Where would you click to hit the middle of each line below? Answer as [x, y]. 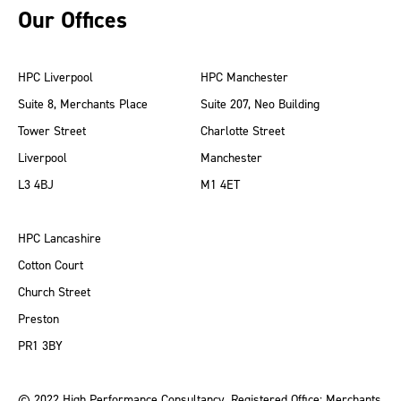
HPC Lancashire [60, 239]
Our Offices [73, 20]
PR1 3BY [40, 346]
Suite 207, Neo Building [260, 104]
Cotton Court [51, 265]
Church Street [54, 292]
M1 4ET [220, 185]
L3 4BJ [36, 185]
